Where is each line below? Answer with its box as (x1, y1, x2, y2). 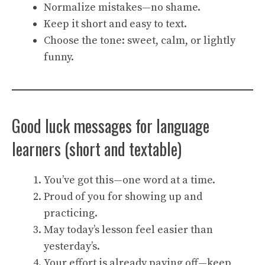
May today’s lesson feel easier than (44, 223, 213, 237)
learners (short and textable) (12, 137, 182, 161)
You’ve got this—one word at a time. (44, 173, 215, 187)
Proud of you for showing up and (44, 190, 202, 203)
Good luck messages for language (12, 114, 209, 138)
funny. (44, 50, 74, 64)
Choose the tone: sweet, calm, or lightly (44, 34, 235, 47)
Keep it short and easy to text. (44, 17, 187, 31)
